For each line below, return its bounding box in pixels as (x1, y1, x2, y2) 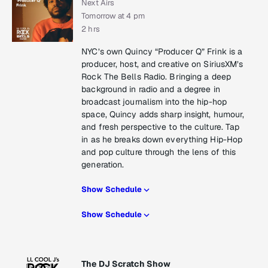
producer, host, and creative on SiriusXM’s (81, 59, 243, 70)
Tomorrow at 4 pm (81, 11, 145, 22)
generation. (81, 159, 124, 170)
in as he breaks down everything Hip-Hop (81, 134, 243, 145)
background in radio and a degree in (81, 84, 220, 95)
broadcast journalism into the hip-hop (81, 96, 227, 108)
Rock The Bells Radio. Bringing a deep (81, 71, 231, 83)
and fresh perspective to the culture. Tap (81, 121, 240, 133)
